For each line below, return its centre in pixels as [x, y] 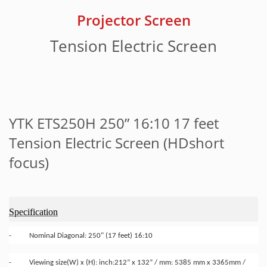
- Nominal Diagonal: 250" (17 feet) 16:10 [81, 236]
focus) [29, 163]
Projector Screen [133, 20]
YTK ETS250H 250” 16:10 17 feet [114, 123]
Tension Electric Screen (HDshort [117, 143]
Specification [33, 212]
